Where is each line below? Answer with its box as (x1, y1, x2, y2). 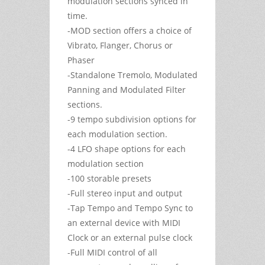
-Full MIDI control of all (67, 246, 157, 258)
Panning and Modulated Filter (67, 83, 186, 95)
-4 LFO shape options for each (67, 143, 186, 154)
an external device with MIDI (67, 216, 180, 228)
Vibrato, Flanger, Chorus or (67, 39, 173, 51)
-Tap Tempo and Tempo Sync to (67, 202, 193, 214)
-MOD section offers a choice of (67, 24, 192, 36)
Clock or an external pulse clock (67, 231, 195, 243)
